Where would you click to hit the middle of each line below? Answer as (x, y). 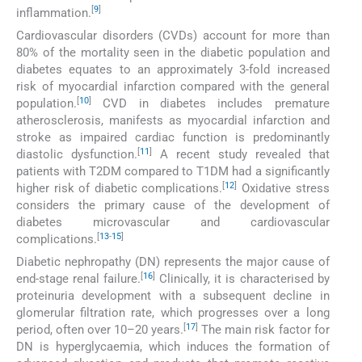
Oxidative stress (283, 189)
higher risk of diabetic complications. (120, 189)
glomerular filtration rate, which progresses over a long (173, 313)
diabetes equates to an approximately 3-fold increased (173, 70)
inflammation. (54, 13)
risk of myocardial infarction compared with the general (173, 87)
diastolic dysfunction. (77, 155)
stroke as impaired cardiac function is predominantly (173, 138)
